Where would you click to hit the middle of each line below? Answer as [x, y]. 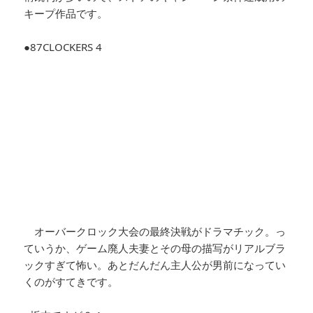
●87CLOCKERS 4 [63, 46]
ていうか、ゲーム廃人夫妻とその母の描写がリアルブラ [155, 248]
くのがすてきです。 [71, 281]
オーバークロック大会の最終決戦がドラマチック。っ [155, 231]
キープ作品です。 [66, 13]
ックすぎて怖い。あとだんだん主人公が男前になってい [155, 264]
